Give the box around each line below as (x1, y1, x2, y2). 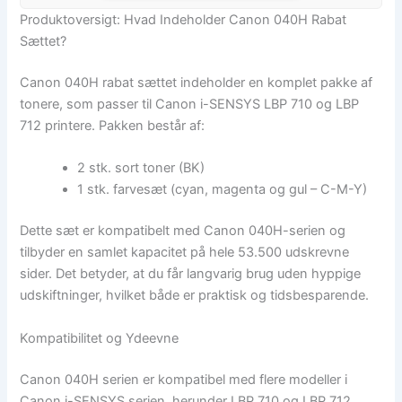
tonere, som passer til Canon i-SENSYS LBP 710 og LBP (20, 96, 360, 113)
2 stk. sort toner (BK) (77, 160, 205, 177)
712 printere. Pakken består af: (20, 118, 205, 135)
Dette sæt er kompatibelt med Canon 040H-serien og (20, 223, 346, 240)
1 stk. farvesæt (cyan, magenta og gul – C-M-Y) (77, 181, 368, 198)
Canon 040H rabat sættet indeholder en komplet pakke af (20, 74, 373, 92)
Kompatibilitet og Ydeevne (20, 329, 179, 346)
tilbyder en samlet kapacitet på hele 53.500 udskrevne (20, 244, 350, 261)
